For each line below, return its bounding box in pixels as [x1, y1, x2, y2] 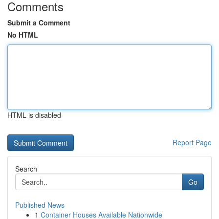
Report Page [173, 137, 212, 147]
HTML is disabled [7, 110, 61, 120]
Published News [15, 200, 65, 210]
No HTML [7, 30, 38, 40]
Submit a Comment [7, 18, 70, 27]
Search [15, 164, 37, 174]
